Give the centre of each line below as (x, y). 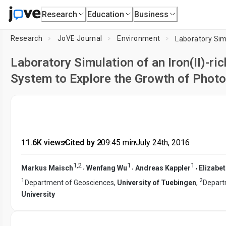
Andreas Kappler (163, 168)
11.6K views (43, 143)
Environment (139, 38)
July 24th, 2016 (162, 143)
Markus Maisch (47, 168)
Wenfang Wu (107, 168)
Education (106, 14)
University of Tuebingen (157, 183)
